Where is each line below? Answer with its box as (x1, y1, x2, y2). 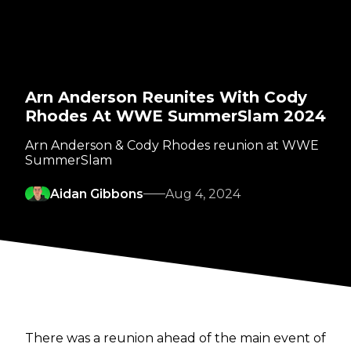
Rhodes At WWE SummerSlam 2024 (25, 107, 326, 126)
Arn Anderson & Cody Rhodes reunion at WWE (25, 138, 319, 154)
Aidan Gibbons (50, 186, 143, 202)
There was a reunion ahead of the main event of (25, 331, 326, 346)
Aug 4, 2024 (165, 186, 241, 202)
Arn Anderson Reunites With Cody (25, 88, 307, 107)
